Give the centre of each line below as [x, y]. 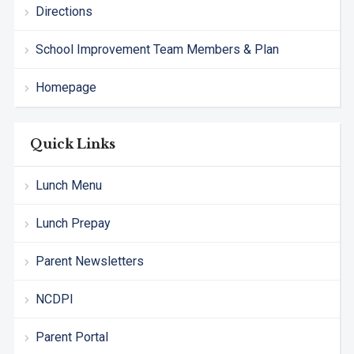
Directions [64, 12]
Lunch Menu [68, 186]
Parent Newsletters [89, 262]
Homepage [66, 88]
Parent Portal [72, 337]
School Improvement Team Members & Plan [157, 50]
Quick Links [72, 144]
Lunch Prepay [73, 224]
